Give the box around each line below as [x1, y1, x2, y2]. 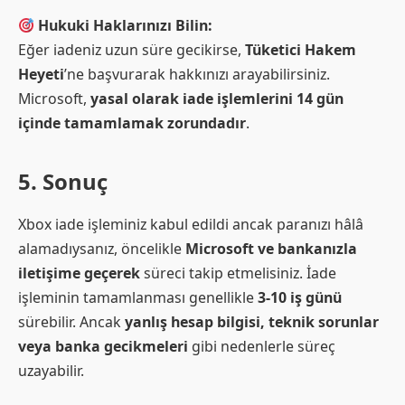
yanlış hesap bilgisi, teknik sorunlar [125, 312, 379, 333]
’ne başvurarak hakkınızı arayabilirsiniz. [64, 64, 330, 85]
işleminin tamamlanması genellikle [18, 287, 258, 308]
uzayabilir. [18, 361, 84, 381]
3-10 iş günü [258, 287, 342, 308]
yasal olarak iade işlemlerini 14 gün [90, 89, 344, 109]
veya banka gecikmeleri [18, 336, 188, 357]
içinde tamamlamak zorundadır [18, 113, 246, 134]
